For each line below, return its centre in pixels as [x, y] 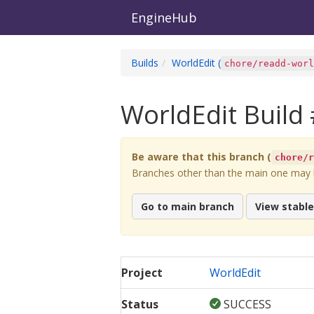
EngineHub [164, 17]
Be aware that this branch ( [202, 157]
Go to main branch [187, 206]
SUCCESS [248, 304]
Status [140, 304]
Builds [145, 63]
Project [142, 272]
